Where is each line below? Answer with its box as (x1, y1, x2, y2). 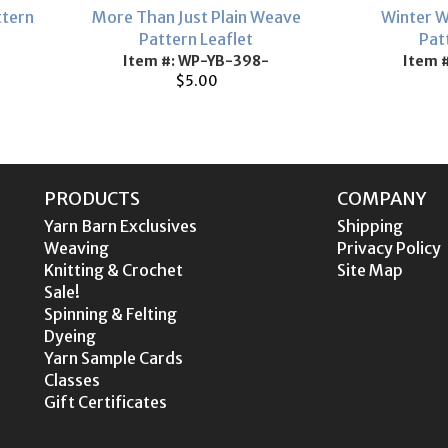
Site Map (336, 260, 403, 280)
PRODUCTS (44, 187, 140, 210)
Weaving (44, 238, 109, 258)
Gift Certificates (44, 392, 167, 412)
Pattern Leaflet (139, 29, 253, 49)
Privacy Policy (336, 238, 441, 258)
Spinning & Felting (44, 304, 177, 324)
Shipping (336, 216, 403, 236)
